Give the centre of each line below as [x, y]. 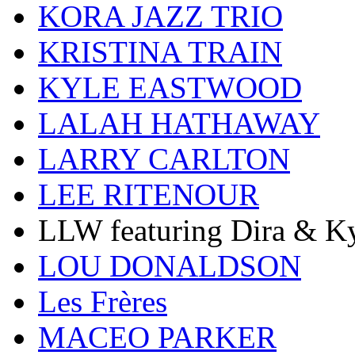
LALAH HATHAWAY [179, 124]
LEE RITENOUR [149, 195]
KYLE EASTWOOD [170, 88]
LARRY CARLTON [164, 159]
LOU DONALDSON [170, 266]
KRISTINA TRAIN [160, 52]
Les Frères [103, 302]
